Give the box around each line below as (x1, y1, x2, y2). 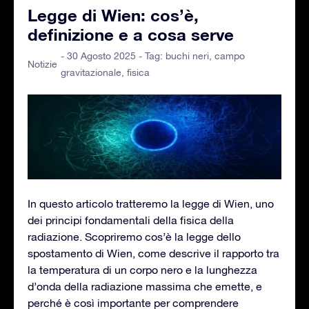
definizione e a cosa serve (28, 24, 234, 44)
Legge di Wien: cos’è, (28, 5, 199, 25)
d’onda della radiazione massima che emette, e (28, 279, 262, 292)
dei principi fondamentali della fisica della (28, 213, 234, 226)
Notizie (28, 59, 57, 70)
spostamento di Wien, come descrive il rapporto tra (28, 246, 279, 259)
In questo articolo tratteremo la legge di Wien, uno (28, 197, 274, 210)
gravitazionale (61, 66, 121, 78)
